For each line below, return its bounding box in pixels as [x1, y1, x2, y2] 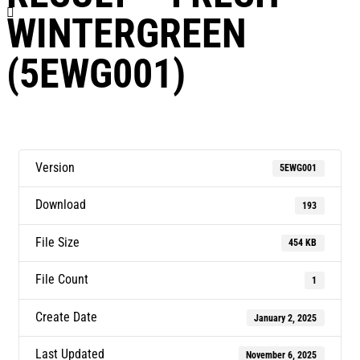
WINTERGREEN [6, 10, 247, 57]
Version [35, 159, 75, 175]
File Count [35, 272, 88, 288]
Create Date [35, 309, 97, 325]
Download [35, 197, 86, 213]
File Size [35, 234, 80, 250]
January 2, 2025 [254, 312, 317, 324]
